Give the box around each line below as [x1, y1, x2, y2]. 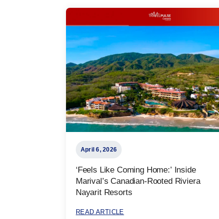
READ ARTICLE [76, 208, 124, 216]
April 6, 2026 [81, 146, 117, 153]
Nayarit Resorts [76, 187, 132, 197]
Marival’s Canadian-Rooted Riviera [76, 176, 200, 186]
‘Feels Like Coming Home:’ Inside [76, 165, 196, 175]
